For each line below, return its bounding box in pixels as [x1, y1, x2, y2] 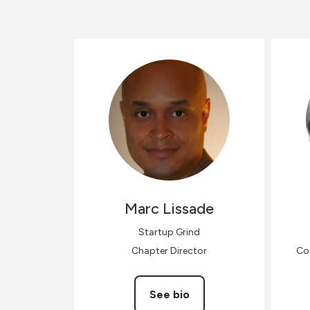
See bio [149, 287, 190, 301]
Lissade [163, 199, 214, 218]
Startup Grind [138, 226, 200, 238]
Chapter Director [131, 244, 207, 257]
